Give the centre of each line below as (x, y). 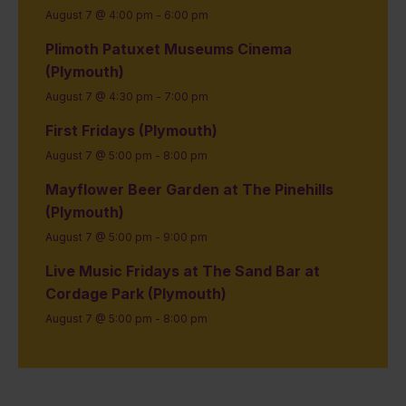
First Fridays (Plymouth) (131, 131)
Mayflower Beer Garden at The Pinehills (189, 190)
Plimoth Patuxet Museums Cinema (169, 49)
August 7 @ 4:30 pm (99, 97)
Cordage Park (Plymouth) (136, 294)
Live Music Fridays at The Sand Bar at (183, 271)
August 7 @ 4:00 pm (99, 15)
